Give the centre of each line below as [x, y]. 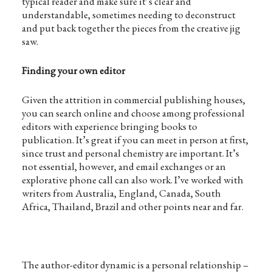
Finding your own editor [73, 70]
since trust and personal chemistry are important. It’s [130, 153]
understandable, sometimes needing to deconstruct [128, 15]
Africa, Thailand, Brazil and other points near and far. [132, 206]
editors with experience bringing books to [109, 126]
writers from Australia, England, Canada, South [121, 193]
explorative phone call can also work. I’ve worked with [132, 180]
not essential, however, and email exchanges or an [124, 166]
